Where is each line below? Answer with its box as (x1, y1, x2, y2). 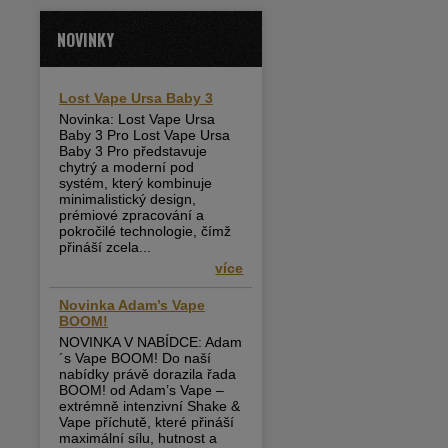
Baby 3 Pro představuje (59, 143, 207, 159)
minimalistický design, (59, 191, 196, 207)
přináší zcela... (59, 239, 151, 255)
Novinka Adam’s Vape (59, 297, 205, 313)
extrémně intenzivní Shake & (59, 398, 240, 414)
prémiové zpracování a (59, 207, 204, 223)
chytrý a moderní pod (59, 159, 194, 175)
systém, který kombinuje (59, 175, 212, 191)
